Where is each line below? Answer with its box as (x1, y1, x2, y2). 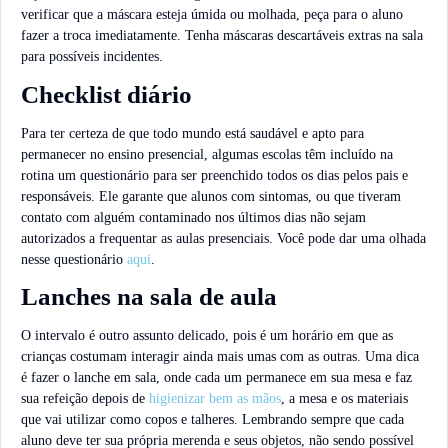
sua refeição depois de (21, 391, 149, 407)
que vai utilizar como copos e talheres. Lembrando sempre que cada (21, 412, 404, 428)
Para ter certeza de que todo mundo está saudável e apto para (21, 125, 364, 141)
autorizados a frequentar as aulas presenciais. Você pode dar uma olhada (21, 230, 426, 246)
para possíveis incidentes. (21, 48, 163, 64)
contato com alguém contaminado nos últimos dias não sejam (21, 209, 366, 225)
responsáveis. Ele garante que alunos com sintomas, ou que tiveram (21, 188, 401, 204)
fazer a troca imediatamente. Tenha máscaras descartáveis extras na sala (21, 27, 423, 43)
